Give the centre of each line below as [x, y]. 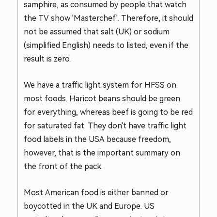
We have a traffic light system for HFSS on [100, 85]
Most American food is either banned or [96, 193]
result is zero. [47, 59]
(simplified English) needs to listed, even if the [106, 45]
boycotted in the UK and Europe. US [89, 206]
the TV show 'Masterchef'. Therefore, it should [108, 18]
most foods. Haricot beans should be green [102, 99]
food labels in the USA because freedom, [97, 139]
